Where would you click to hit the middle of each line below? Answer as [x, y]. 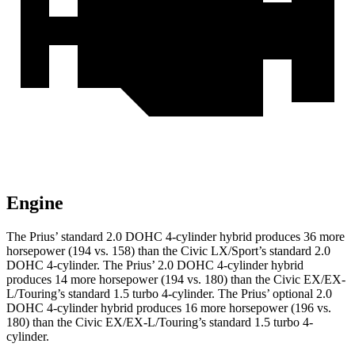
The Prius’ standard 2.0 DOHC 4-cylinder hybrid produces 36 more [176, 237]
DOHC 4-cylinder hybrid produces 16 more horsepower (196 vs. [169, 308]
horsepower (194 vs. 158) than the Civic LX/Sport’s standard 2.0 [168, 251]
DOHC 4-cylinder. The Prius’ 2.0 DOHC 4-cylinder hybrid [155, 265]
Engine [35, 203]
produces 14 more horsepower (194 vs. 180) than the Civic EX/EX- [176, 280]
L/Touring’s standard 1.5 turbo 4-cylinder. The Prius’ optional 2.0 [169, 294]
